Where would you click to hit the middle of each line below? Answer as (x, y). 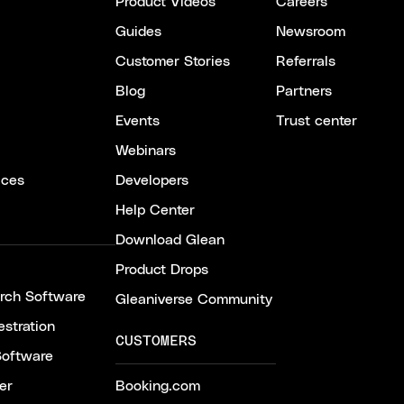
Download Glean (170, 240)
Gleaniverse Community (194, 299)
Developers (152, 180)
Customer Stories (173, 61)
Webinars (146, 151)
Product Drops (162, 270)
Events (138, 121)
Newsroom (311, 32)
